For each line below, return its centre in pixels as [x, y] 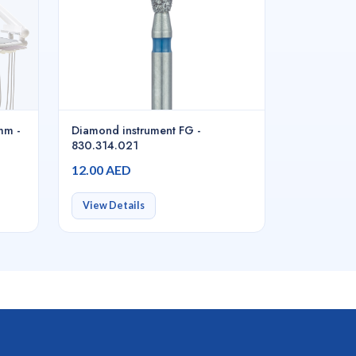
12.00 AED [101, 170]
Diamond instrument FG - [136, 130]
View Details [113, 206]
